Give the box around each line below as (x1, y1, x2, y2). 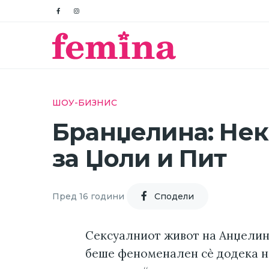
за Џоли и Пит (52, 144, 227, 174)
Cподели (154, 190, 194, 202)
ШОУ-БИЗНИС (52, 97, 117, 108)
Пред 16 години (52, 190, 124, 202)
